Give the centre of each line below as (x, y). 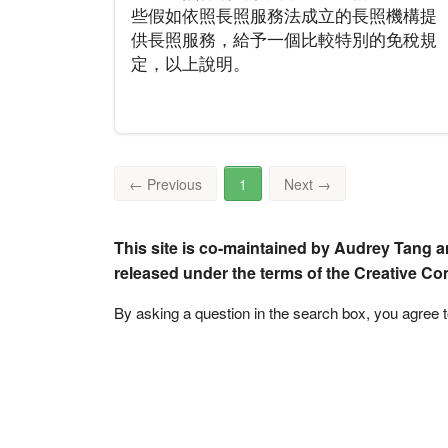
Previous (174, 184)
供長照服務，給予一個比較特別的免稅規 (284, 39)
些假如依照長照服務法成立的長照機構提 (284, 15)
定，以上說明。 (190, 63)
